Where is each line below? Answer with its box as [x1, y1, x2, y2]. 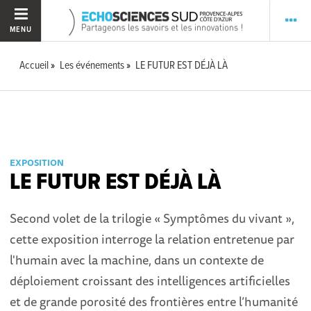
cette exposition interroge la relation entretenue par [10, 229, 295, 249]
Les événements [60, 58, 125, 73]
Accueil [19, 58, 49, 73]
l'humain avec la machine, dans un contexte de [10, 250, 264, 269]
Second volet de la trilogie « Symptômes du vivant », [10, 208, 295, 228]
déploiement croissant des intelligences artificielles [10, 271, 291, 290]
